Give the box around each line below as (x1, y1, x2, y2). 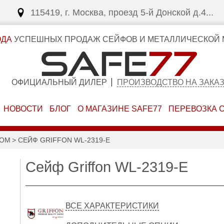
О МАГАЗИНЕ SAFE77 (77, 104, 162, 113)
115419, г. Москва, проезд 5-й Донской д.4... (30, 7, 213, 17)
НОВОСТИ (3, 104, 43, 113)
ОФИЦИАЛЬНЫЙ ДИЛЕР (11, 78, 107, 86)
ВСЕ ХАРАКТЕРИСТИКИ (65, 201, 159, 210)
